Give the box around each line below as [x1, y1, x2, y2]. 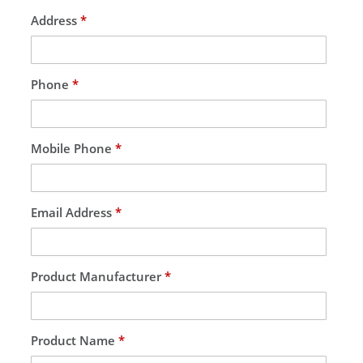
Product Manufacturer [31, 267, 164, 284]
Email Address [31, 203, 115, 220]
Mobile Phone [31, 139, 115, 156]
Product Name [31, 331, 118, 348]
